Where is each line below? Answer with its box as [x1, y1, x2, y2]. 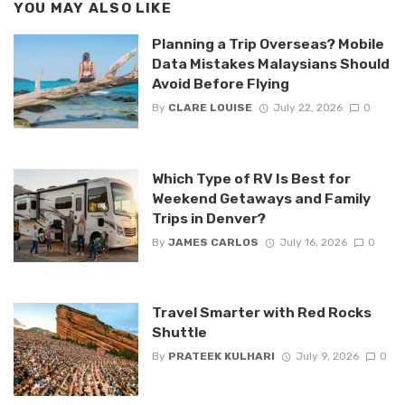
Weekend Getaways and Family [151, 189, 371, 207]
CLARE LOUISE [167, 101, 252, 115]
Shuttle [151, 323, 207, 341]
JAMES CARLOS [167, 235, 259, 249]
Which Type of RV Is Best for [151, 169, 351, 187]
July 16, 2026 [278, 235, 347, 249]
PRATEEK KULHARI [167, 350, 275, 363]
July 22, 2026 [272, 101, 343, 115]
